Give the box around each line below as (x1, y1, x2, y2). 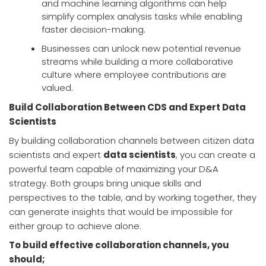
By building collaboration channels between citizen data (9, 134, 254, 147)
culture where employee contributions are (42, 68, 226, 81)
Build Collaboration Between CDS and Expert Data (9, 101, 246, 114)
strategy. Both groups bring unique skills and (9, 177, 201, 190)
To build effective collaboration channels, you (9, 239, 229, 252)
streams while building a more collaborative (42, 55, 233, 68)
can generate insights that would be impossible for (9, 205, 233, 218)
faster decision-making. (42, 23, 145, 36)
